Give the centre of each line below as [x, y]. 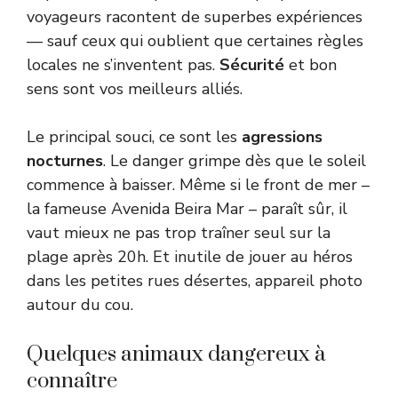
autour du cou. [80, 305]
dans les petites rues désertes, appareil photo [195, 281]
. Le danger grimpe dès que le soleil [235, 161]
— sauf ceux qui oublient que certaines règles [195, 41]
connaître [72, 382]
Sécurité [252, 65]
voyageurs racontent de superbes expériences [195, 17]
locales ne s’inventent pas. [123, 65]
